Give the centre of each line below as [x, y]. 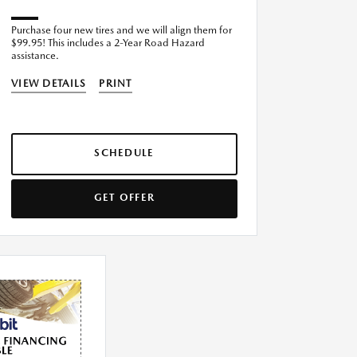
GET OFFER [124, 198]
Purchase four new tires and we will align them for [122, 30]
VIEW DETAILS [49, 84]
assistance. [35, 56]
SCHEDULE [124, 153]
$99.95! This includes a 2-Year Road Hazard [108, 43]
